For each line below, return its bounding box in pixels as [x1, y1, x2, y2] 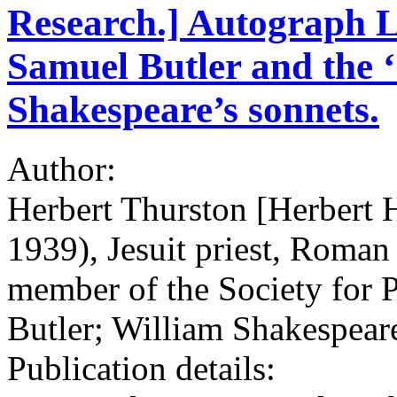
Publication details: [7, 348, 284, 387]
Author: [7, 149, 125, 188]
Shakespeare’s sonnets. [7, 88, 379, 130]
